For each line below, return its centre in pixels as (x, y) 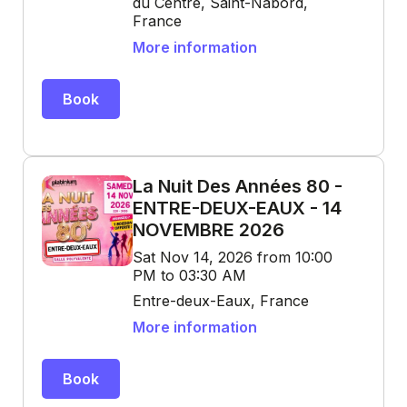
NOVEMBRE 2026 (208, 230)
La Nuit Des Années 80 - (238, 186)
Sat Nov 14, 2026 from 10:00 (233, 257)
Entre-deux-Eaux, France (221, 301)
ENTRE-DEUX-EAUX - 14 (237, 208)
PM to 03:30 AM (189, 275)
